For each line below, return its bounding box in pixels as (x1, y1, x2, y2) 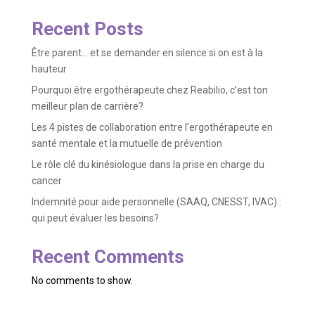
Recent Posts (31, 18, 143, 40)
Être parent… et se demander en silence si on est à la (31, 47, 263, 59)
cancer (31, 175, 62, 187)
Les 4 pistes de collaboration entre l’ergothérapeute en (31, 122, 273, 134)
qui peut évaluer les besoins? (31, 212, 159, 224)
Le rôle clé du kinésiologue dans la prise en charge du (31, 159, 264, 171)
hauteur (31, 63, 69, 75)
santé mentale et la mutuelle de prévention (31, 138, 222, 150)
